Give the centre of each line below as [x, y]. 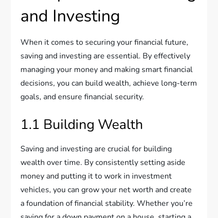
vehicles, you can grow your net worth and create [106, 190]
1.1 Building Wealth [82, 125]
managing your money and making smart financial [107, 70]
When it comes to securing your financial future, [105, 43]
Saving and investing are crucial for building [96, 149]
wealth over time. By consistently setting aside [103, 163]
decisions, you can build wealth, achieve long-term [109, 83]
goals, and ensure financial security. [82, 97]
